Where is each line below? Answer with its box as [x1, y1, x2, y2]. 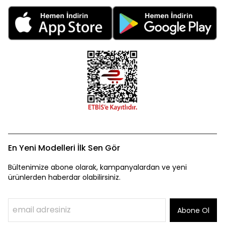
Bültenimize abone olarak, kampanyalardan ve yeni [8, 162, 187, 172]
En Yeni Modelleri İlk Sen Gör [8, 142, 120, 154]
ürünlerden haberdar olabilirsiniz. [8, 172, 121, 182]
